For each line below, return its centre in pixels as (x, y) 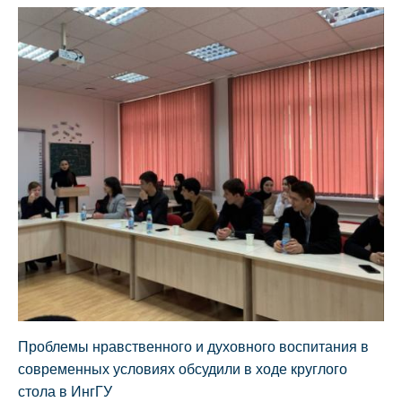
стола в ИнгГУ (65, 391)
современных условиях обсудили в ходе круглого (183, 369)
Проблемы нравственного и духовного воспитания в (193, 346)
